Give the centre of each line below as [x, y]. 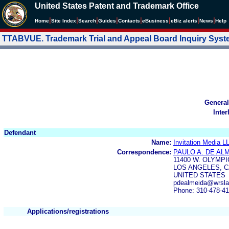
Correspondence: [144, 152]
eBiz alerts [184, 21]
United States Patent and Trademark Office [117, 6]
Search [87, 21]
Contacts [129, 21]
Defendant [20, 132]
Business [157, 21]
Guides [107, 21]
